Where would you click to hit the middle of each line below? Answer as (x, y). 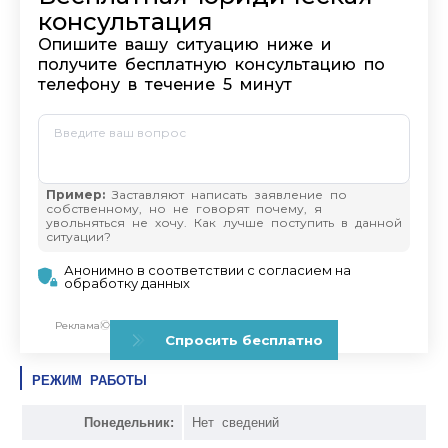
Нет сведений (235, 422)
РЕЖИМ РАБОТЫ (89, 380)
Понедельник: (129, 422)
